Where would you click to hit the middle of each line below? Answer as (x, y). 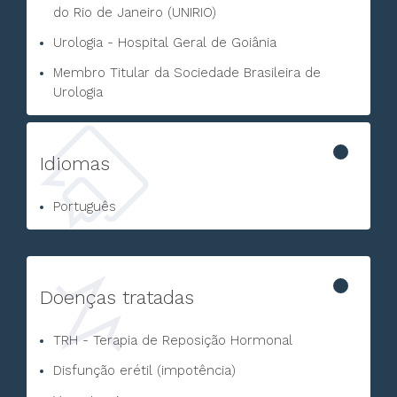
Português (85, 206)
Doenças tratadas (117, 297)
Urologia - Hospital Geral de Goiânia (165, 43)
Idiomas (75, 163)
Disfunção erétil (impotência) (144, 370)
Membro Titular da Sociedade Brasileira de (187, 73)
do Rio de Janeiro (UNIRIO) (135, 12)
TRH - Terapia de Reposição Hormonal (173, 340)
